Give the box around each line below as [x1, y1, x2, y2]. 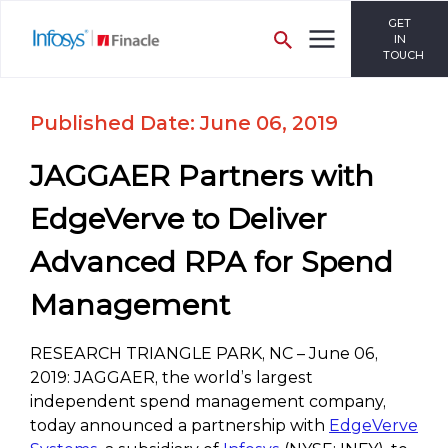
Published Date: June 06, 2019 [30, 111, 338, 135]
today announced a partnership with [30, 416, 329, 435]
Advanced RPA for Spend [30, 244, 393, 279]
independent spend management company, [30, 392, 386, 411]
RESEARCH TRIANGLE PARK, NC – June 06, [30, 344, 378, 363]
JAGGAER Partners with [30, 158, 374, 193]
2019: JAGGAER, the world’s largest [30, 368, 313, 387]
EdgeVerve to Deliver [30, 201, 327, 236]
